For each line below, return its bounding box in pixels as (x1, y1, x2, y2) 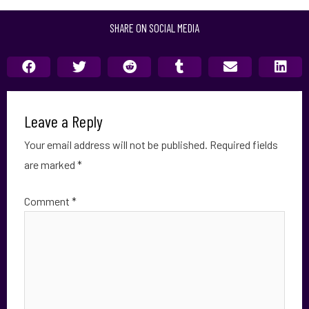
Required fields (210, 138, 278, 152)
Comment (24, 195, 72, 208)
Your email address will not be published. (24, 138, 208, 152)
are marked (24, 158, 77, 172)
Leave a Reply (24, 111, 103, 132)
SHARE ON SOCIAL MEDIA (110, 21, 199, 35)
